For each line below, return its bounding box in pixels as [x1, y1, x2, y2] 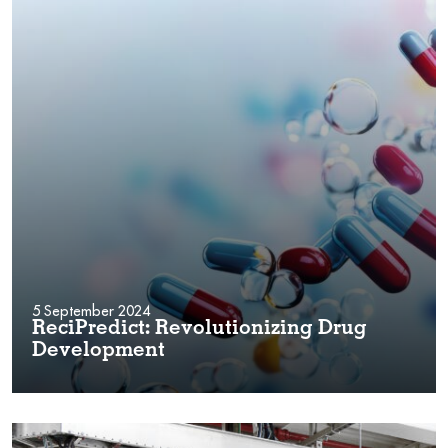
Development [32, 341, 165, 362]
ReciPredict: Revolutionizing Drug [32, 319, 367, 340]
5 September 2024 [32, 301, 150, 320]
